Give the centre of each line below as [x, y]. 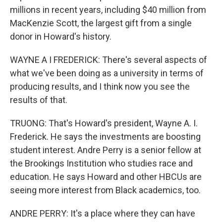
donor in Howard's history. [61, 36]
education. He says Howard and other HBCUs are [106, 177]
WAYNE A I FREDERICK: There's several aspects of [109, 60]
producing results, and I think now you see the [100, 86]
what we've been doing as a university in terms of [107, 73]
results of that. [39, 100]
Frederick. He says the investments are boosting [105, 137]
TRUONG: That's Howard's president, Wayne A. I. [104, 123]
